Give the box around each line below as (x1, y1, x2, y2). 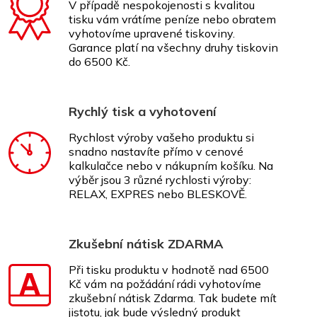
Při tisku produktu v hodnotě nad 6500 (69, 263, 269, 277)
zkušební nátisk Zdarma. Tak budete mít (69, 291, 277, 305)
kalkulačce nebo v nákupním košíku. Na (69, 158, 273, 173)
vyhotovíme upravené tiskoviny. (69, 26, 235, 40)
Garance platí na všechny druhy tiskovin (69, 40, 278, 54)
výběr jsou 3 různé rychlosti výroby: (69, 173, 251, 187)
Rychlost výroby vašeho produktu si (69, 130, 254, 144)
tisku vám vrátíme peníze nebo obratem (69, 12, 276, 26)
